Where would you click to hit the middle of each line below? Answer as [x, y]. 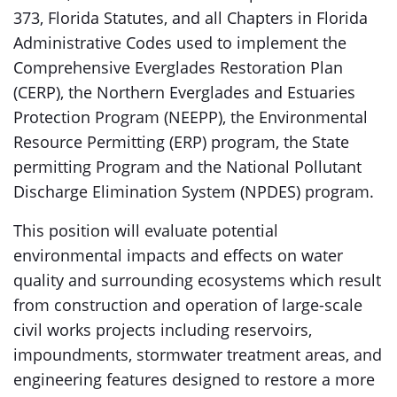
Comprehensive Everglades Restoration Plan [178, 67]
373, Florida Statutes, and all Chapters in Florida [191, 18]
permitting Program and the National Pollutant [187, 167]
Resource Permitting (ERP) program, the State [181, 142]
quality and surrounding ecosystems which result [197, 280]
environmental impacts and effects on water [178, 255]
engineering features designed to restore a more [194, 379]
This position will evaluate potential [146, 230]
